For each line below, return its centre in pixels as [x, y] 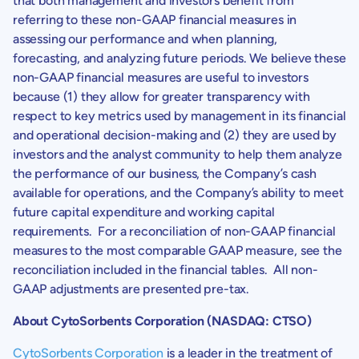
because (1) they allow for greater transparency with [161, 96]
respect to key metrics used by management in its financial [179, 115]
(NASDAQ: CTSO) [258, 321]
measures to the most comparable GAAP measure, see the [177, 250]
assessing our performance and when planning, [145, 38]
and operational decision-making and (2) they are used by [175, 135]
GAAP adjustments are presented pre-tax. [131, 288]
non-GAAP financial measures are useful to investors [161, 77]
